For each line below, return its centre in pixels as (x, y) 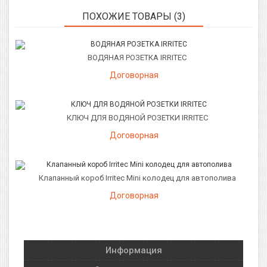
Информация (133, 250)
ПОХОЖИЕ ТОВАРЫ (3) (133, 16)
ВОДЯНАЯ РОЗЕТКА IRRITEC (137, 58)
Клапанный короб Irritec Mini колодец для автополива (137, 178)
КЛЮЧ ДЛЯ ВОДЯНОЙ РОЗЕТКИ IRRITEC (137, 118)
